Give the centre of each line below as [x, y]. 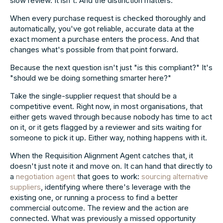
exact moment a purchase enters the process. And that [105, 39]
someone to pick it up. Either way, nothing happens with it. [109, 137]
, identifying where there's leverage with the [116, 187]
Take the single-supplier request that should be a [93, 96]
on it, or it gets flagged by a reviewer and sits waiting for [106, 127]
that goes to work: [108, 176]
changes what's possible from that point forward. [94, 49]
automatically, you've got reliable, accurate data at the [102, 28]
